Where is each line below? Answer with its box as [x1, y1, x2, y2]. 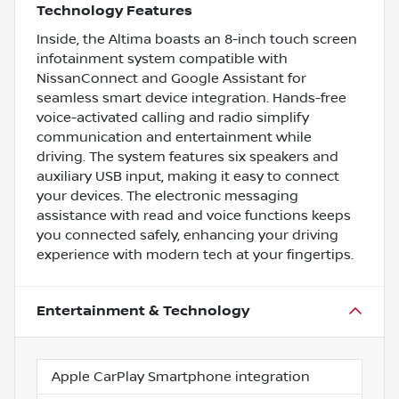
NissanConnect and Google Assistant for [37, 69, 306, 86]
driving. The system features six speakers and [37, 148, 338, 165]
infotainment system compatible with [37, 50, 288, 67]
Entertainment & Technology [37, 302, 249, 320]
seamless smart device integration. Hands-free [37, 89, 346, 106]
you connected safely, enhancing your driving [37, 226, 338, 243]
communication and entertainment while [37, 128, 312, 145]
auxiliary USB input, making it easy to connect [37, 167, 339, 184]
